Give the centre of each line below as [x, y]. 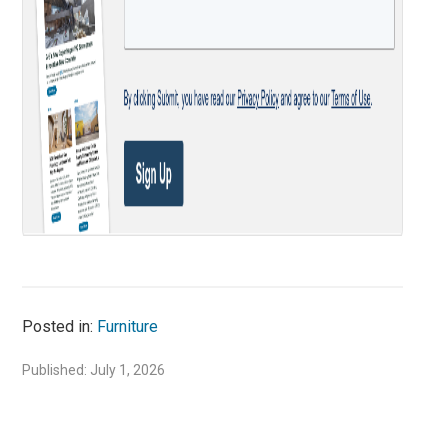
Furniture [128, 326]
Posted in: [60, 326]
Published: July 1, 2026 [94, 369]
